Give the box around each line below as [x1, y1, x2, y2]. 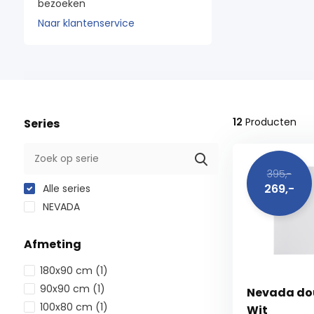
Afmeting [23, 236, 81, 252]
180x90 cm [39, 264, 95, 278]
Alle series [39, 182, 90, 196]
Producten [242, 115, 296, 129]
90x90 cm [39, 282, 93, 296]
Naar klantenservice [37, 16, 135, 30]
